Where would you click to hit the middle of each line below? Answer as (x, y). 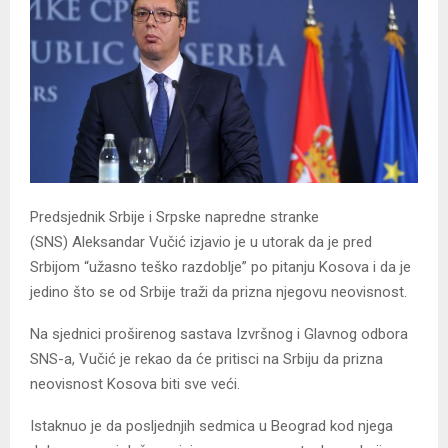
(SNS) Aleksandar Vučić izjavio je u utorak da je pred (201, 242)
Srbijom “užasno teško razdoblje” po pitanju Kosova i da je (220, 267)
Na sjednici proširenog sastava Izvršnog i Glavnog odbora (219, 334)
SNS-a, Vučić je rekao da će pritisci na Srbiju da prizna (206, 359)
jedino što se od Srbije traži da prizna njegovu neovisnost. (218, 292)
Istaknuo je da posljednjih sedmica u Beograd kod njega (211, 426)
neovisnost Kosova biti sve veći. (135, 384)
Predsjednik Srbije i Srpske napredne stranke (174, 217)
